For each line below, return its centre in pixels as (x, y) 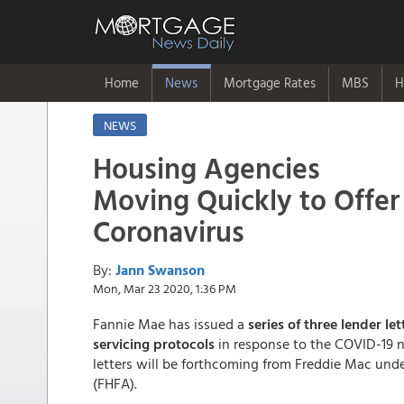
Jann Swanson (160, 270)
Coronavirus (169, 231)
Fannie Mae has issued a (169, 324)
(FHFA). (115, 383)
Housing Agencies (207, 168)
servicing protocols (154, 344)
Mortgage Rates (270, 83)
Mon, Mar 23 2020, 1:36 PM (165, 288)
